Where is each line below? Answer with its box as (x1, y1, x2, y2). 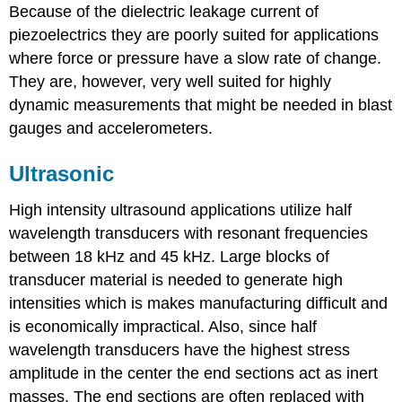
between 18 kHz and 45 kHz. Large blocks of (9, 247, 330, 266)
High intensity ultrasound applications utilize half (9, 200, 353, 219)
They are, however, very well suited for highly (9, 73, 332, 92)
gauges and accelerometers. (9, 119, 214, 138)
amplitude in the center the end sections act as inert (9, 363, 379, 382)
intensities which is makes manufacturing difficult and (9, 293, 389, 312)
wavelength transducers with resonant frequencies (9, 223, 369, 242)
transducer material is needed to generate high (9, 270, 344, 289)
